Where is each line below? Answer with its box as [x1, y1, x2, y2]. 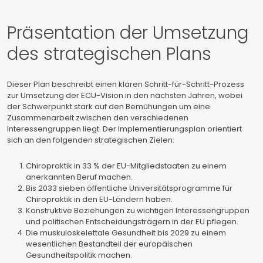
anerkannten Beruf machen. [26, 171, 133, 183]
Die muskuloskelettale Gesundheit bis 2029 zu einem [26, 227, 226, 238]
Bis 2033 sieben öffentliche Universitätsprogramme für [26, 183, 232, 194]
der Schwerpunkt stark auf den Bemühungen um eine [7, 101, 210, 112]
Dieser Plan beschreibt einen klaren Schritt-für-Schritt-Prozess [7, 79, 244, 90]
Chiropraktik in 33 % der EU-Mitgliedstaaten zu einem [26, 160, 227, 171]
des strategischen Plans [7, 42, 211, 66]
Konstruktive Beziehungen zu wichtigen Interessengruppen [26, 205, 249, 216]
